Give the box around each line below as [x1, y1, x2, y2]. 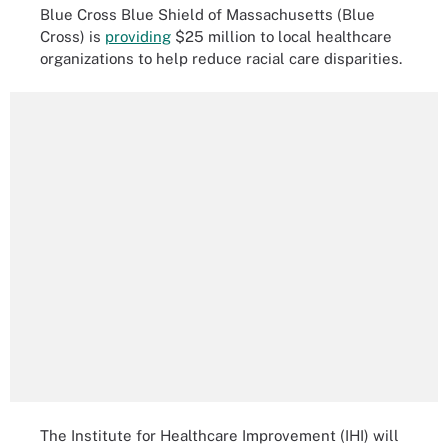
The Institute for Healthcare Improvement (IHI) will [40, 426, 399, 444]
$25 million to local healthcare [171, 27, 392, 45]
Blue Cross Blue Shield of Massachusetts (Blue [40, 5, 375, 23]
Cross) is [40, 27, 105, 45]
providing [105, 27, 171, 45]
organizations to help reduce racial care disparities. [40, 49, 402, 67]
